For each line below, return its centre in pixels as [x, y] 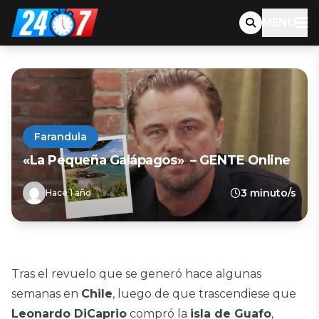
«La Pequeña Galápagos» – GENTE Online [157, 160]
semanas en [46, 294]
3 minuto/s [268, 193]
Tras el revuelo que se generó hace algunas [136, 274]
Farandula [61, 137]
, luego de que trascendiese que [204, 294]
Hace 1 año [68, 193]
